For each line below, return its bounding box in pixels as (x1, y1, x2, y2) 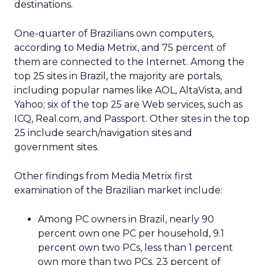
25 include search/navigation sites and (14, 127, 192, 138)
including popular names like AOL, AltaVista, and (14, 85, 243, 96)
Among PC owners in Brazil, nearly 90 (38, 214, 214, 225)
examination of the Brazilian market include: (14, 185, 222, 196)
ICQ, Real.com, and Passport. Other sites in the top (14, 113, 250, 124)
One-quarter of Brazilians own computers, (14, 28, 214, 39)
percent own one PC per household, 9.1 (38, 228, 224, 239)
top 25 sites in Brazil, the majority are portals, (14, 70, 222, 82)
